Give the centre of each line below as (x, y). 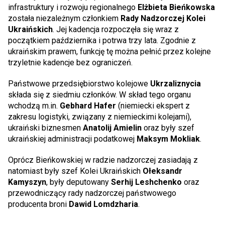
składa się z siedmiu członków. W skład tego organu (99, 95)
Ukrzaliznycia (176, 84)
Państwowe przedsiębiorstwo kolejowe (79, 84)
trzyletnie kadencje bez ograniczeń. (70, 63)
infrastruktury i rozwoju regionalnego (73, 7)
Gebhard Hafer (88, 106)
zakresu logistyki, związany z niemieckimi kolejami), (100, 117)
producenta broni (38, 204)
